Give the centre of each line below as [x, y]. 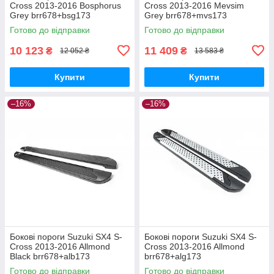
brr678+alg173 [173, 256]
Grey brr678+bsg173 [50, 15]
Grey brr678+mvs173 [186, 15]
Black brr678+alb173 [50, 256]
